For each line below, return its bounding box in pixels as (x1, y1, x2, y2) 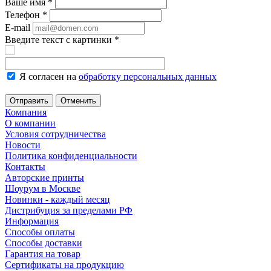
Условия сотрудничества (5, 129, 106, 139)
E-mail (5, 22, 30, 33)
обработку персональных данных (79, 71, 217, 82)
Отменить (60, 96, 96, 105)
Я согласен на (19, 71, 79, 82)
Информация (5, 216, 59, 226)
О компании (5, 118, 56, 128)
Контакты (5, 162, 45, 172)
